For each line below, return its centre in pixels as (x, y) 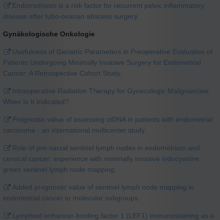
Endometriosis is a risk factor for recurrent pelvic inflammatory (108, 5)
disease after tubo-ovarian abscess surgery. (71, 16)
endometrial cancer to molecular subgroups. (71, 198)
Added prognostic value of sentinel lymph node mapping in (103, 187)
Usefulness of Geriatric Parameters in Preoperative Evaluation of (112, 51)
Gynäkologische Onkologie (49, 34)
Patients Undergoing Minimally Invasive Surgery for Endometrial (102, 62)
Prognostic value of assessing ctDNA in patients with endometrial (112, 119)
